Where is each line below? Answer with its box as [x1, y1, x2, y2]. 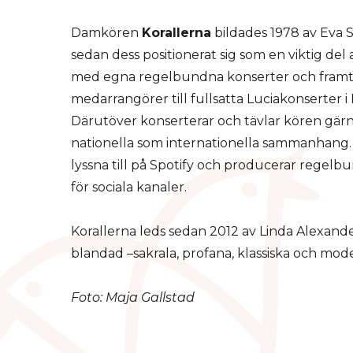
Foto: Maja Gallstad [71, 290, 195, 305]
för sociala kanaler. [71, 180, 187, 195]
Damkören [71, 25, 142, 40]
